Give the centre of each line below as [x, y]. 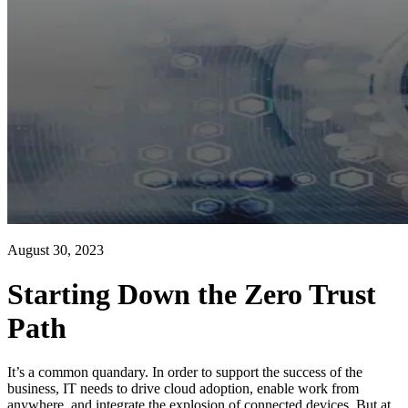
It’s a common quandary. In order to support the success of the [185, 372]
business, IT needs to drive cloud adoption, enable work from [183, 389]
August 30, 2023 [56, 250]
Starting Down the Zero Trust [192, 295]
